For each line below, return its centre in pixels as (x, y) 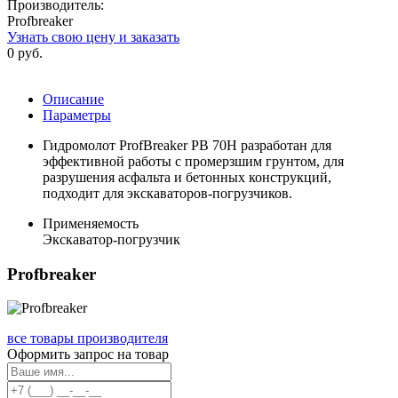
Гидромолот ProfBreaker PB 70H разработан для (187, 145)
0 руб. (25, 52)
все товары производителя (88, 338)
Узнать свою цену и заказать (93, 36)
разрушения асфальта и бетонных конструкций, (187, 177)
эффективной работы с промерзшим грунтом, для (193, 161)
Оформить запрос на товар (88, 354)
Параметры (77, 115)
